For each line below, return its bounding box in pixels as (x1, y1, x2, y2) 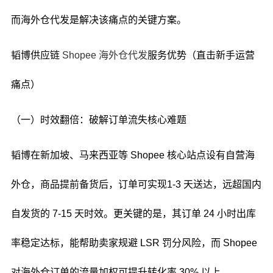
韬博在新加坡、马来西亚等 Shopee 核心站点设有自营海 (10, 150, 255, 160)
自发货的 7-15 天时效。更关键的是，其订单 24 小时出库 (10, 208, 256, 219)
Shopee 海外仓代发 (62, 50, 147, 60)
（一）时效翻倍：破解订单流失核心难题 (10, 115, 186, 125)
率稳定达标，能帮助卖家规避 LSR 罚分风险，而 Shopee (10, 238, 257, 248)
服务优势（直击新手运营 (147, 50, 255, 60)
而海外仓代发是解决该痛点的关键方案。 (10, 15, 186, 25)
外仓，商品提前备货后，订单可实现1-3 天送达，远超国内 (10, 179, 261, 190)
